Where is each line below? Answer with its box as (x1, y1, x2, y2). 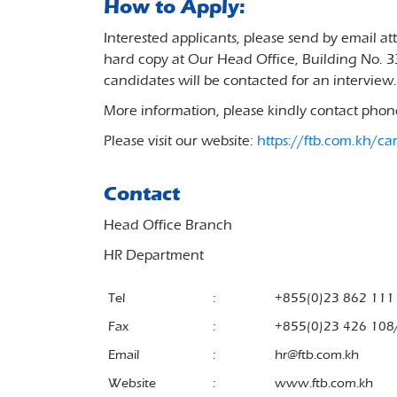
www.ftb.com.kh (275, 375, 373, 391)
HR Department (104, 246, 204, 263)
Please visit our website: (104, 132, 257, 149)
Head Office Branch (104, 216, 232, 233)
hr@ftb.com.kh (275, 346, 359, 362)
